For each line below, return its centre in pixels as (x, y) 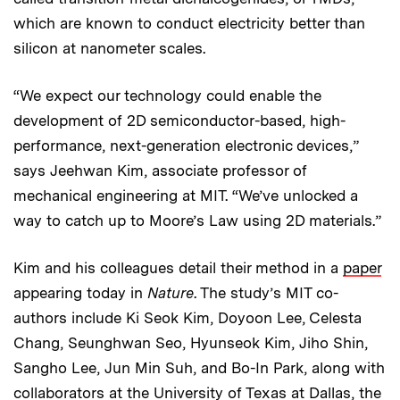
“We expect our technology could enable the (167, 95)
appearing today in (80, 292)
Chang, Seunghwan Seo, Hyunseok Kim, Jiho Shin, (191, 342)
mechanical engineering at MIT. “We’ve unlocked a (186, 195)
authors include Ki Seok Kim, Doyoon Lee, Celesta (187, 317)
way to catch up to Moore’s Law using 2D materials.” (197, 220)
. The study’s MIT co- (266, 292)
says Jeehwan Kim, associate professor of (160, 170)
